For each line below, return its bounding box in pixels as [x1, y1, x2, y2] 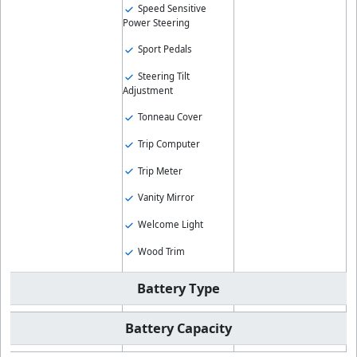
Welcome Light [135, 218, 203, 231]
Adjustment [122, 84, 173, 96]
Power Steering [122, 16, 190, 29]
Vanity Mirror [135, 191, 194, 204]
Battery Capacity [125, 319, 232, 338]
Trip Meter [135, 164, 182, 177]
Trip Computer [135, 137, 200, 150]
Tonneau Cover [135, 110, 202, 123]
